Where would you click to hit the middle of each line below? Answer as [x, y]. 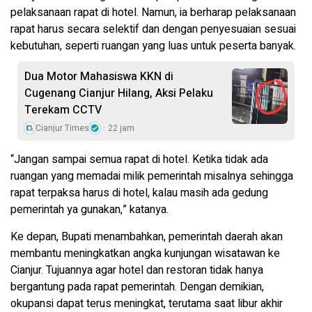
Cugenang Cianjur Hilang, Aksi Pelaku [119, 94]
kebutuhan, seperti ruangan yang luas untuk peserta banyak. [153, 46]
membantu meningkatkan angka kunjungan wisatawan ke [145, 254]
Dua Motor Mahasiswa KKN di [99, 77]
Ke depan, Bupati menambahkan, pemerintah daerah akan [147, 237]
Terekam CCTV [63, 110]
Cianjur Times [62, 128]
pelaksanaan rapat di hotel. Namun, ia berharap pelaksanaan [153, 13]
